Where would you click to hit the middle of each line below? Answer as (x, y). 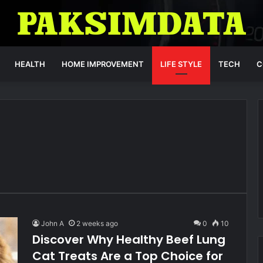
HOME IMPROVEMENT (103, 64)
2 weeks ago (97, 223)
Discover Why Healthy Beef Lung (129, 240)
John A (53, 223)
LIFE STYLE (181, 64)
